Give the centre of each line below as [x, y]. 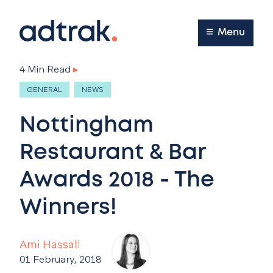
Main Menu [211, 26]
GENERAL [44, 90]
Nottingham [87, 126]
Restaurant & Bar [112, 153]
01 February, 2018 [61, 259]
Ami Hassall [50, 244]
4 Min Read [45, 69]
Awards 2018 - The [117, 180]
